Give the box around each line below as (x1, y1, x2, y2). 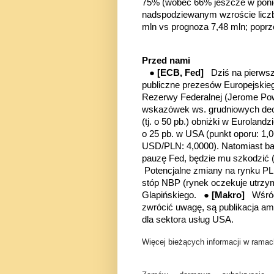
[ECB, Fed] (157, 67, 211, 78)
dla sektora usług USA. (142, 214, 234, 224)
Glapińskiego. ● (142, 190, 212, 200)
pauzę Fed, (142, 153, 189, 163)
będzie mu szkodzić (189, 153, 272, 163)
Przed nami (142, 55, 190, 65)
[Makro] (212, 190, 252, 200)
